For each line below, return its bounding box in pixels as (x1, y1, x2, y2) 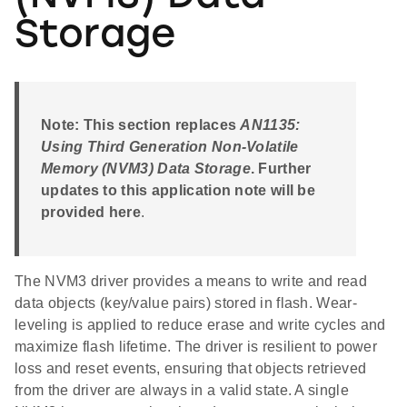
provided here (41, 204, 141, 221)
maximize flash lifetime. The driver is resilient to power (15, 339, 378, 355)
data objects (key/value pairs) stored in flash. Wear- (15, 295, 357, 312)
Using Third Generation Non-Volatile (41, 139, 299, 155)
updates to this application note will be (41, 183, 315, 199)
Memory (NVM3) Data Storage (41, 161, 251, 177)
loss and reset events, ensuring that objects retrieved (15, 361, 367, 377)
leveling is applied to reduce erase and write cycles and (15, 317, 386, 333)
